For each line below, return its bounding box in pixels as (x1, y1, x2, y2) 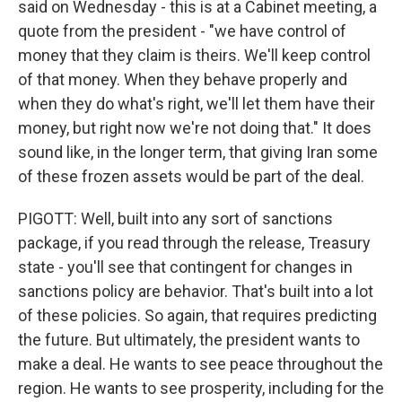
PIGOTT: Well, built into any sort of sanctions (18, 209, 333, 228)
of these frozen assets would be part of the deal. (18, 167, 364, 186)
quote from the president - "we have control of (18, 22, 346, 40)
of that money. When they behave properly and (18, 70, 347, 89)
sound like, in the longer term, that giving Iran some (18, 143, 378, 162)
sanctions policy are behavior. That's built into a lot (18, 282, 373, 301)
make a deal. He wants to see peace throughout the (18, 354, 383, 373)
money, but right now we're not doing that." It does (18, 118, 371, 137)
